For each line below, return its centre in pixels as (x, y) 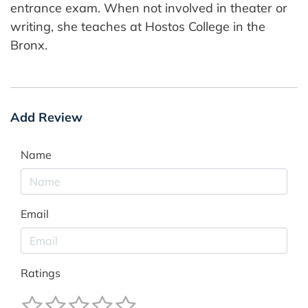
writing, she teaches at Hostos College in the (138, 26)
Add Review (46, 117)
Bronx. (29, 45)
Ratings (41, 273)
